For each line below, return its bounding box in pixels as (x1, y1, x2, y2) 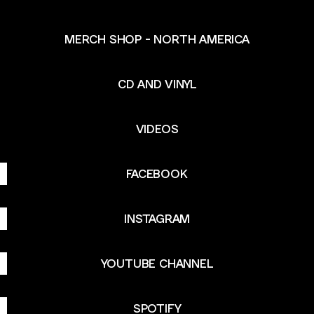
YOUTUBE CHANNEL (100, 255, 214, 271)
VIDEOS (135, 121, 179, 137)
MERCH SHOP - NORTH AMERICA (64, 31, 250, 47)
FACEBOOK (126, 165, 188, 182)
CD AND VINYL (117, 76, 197, 92)
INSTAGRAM (123, 210, 191, 226)
